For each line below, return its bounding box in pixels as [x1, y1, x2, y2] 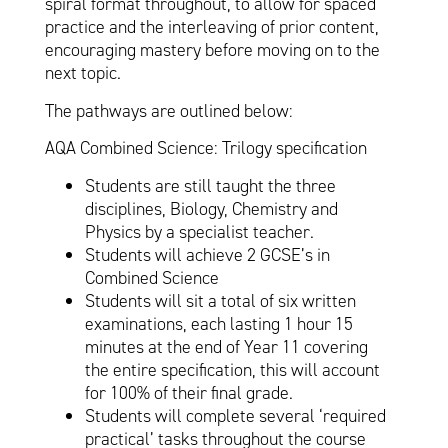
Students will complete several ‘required [84, 403, 386, 428]
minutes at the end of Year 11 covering [84, 334, 368, 359]
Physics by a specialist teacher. [84, 219, 314, 244]
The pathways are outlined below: [44, 98, 293, 123]
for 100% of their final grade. [84, 380, 293, 405]
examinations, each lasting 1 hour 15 [84, 311, 353, 336]
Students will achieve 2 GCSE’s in [84, 242, 330, 267]
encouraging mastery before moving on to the [44, 38, 380, 63]
